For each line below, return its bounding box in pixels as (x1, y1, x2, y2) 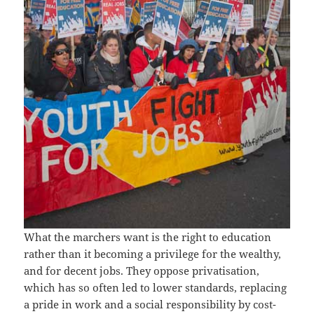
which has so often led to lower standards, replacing (24, 280, 287, 295)
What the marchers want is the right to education (24, 230, 272, 245)
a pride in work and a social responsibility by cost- (24, 297, 277, 312)
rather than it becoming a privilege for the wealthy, (24, 247, 282, 261)
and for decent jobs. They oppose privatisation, (24, 264, 260, 278)
